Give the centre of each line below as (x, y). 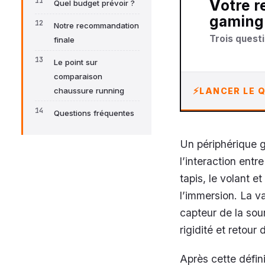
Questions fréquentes (94, 113)
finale (64, 40)
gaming (237, 22)
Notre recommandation (96, 26)
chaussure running (89, 91)
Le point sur (76, 62)
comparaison (78, 77)
